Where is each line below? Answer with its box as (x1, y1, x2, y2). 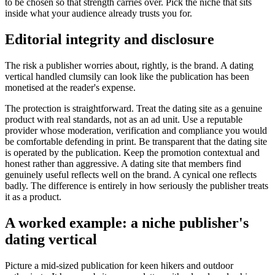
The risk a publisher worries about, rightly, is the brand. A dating (5, 60, 254, 71)
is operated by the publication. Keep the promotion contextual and (5, 147, 260, 158)
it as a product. (5, 192, 61, 203)
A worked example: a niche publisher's (5, 215, 249, 231)
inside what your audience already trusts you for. (5, 8, 192, 19)
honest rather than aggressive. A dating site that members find (5, 158, 241, 169)
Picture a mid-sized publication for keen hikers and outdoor (5, 260, 233, 271)
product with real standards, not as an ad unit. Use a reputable (5, 114, 242, 125)
